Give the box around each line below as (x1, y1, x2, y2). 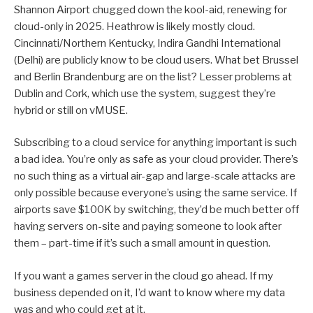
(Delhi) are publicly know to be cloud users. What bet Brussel (14, 53, 298, 66)
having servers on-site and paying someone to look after (14, 220, 282, 233)
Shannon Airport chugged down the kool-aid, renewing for (14, 3, 287, 16)
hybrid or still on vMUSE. (14, 103, 128, 117)
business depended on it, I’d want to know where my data (14, 286, 285, 299)
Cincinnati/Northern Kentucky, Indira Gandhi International (14, 36, 281, 50)
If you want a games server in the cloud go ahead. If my (14, 269, 273, 282)
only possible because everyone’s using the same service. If (14, 187, 297, 200)
